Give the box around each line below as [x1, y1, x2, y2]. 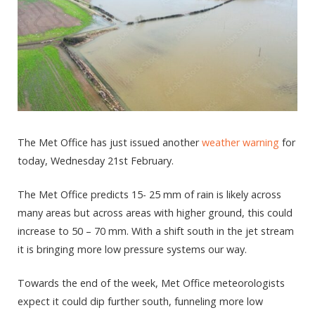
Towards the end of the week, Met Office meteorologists [18, 276, 285, 290]
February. [128, 153, 174, 167]
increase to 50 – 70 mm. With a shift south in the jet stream [18, 224, 294, 238]
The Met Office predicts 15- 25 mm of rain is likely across [18, 188, 281, 202]
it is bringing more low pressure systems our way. [18, 243, 247, 257]
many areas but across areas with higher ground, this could [18, 206, 292, 220]
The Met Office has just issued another [18, 135, 202, 149]
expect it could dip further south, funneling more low [18, 295, 263, 309]
